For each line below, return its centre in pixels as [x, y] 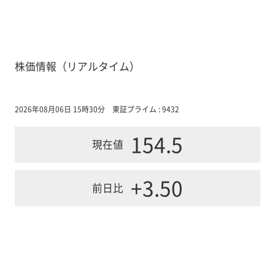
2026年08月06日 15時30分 [60, 109]
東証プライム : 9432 [145, 109]
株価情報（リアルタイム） [77, 67]
